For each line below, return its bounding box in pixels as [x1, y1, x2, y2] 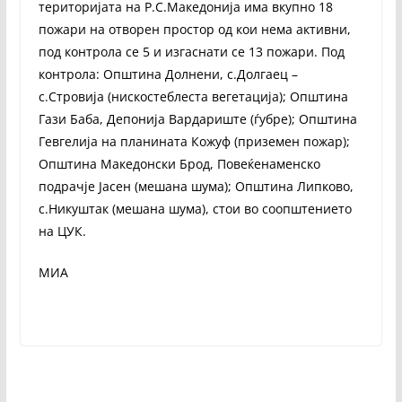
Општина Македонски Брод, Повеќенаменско [38, 154, 320, 172]
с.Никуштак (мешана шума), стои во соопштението [38, 199, 352, 217]
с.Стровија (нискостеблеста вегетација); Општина [38, 87, 348, 105]
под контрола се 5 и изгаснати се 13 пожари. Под [38, 42, 345, 60]
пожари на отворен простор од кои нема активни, [38, 20, 351, 38]
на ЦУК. [38, 222, 86, 240]
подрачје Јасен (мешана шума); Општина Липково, [38, 177, 354, 195]
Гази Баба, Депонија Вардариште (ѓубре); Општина [38, 109, 357, 127]
